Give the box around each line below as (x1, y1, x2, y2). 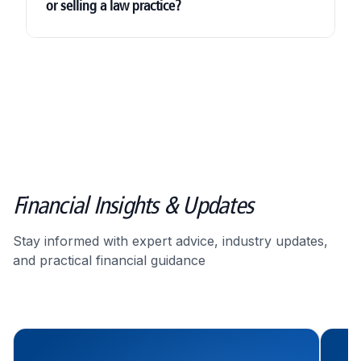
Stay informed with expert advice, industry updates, (13, 233, 328, 249)
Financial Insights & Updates (13, 195, 253, 218)
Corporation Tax (164, 75, 243, 87)
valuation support (129, 236, 218, 248)
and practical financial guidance (13, 252, 205, 268)
